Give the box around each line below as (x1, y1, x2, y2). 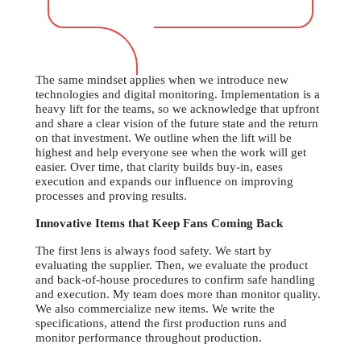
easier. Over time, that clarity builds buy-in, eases (35, 160, 283, 174)
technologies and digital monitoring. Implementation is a (35, 88, 320, 102)
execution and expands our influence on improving (35, 175, 293, 189)
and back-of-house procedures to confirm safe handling (35, 273, 315, 287)
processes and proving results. (35, 189, 187, 203)
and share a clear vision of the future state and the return (35, 117, 318, 131)
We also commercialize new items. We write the (35, 302, 275, 316)
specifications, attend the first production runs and (35, 317, 287, 330)
